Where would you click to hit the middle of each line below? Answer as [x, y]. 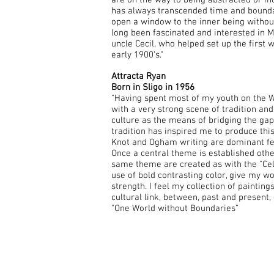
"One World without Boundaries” [175, 209]
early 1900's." [137, 55]
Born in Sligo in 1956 [153, 87]
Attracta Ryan [139, 76]
